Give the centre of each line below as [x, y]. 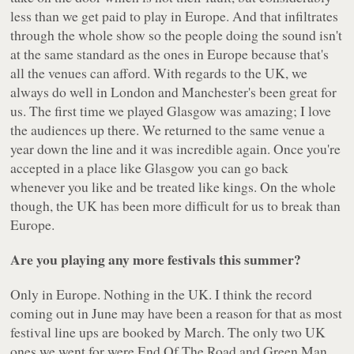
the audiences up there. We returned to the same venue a [168, 130]
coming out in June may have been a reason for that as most [177, 313]
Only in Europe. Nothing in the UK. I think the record [162, 294]
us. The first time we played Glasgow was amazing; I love [171, 111]
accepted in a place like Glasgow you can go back [150, 168]
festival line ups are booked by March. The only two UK [168, 332]
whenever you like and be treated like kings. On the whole [173, 187]
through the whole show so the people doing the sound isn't [177, 35]
